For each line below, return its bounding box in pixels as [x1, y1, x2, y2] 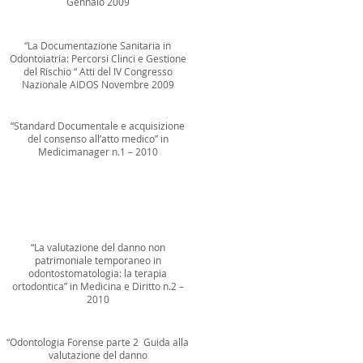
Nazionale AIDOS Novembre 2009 [21, 78, 174, 91]
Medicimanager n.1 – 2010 [37, 145, 158, 158]
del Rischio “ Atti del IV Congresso [23, 65, 173, 78]
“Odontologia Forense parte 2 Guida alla [6, 335, 189, 348]
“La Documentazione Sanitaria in [24, 39, 171, 52]
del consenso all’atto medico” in [27, 132, 169, 145]
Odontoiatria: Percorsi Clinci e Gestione [9, 52, 186, 65]
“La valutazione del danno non [30, 241, 165, 254]
